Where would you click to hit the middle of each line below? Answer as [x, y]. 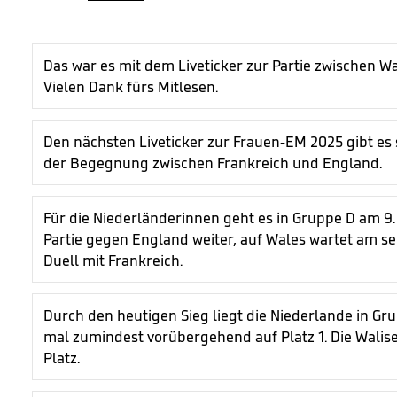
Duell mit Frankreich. [115, 261]
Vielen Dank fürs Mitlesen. [132, 87]
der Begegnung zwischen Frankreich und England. [214, 163]
